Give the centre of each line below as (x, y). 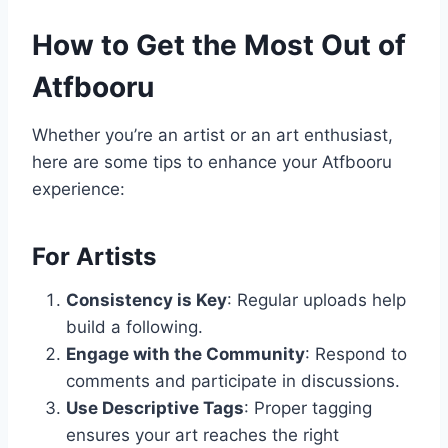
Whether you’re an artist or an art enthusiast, (212, 135)
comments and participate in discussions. (233, 381)
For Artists (94, 257)
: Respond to (356, 354)
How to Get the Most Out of (219, 45)
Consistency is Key (146, 300)
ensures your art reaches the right (202, 435)
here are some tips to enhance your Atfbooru (212, 162)
